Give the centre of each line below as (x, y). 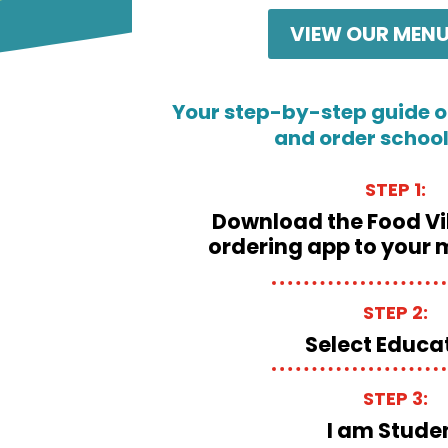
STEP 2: (396, 313)
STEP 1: (396, 190)
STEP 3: (396, 399)
